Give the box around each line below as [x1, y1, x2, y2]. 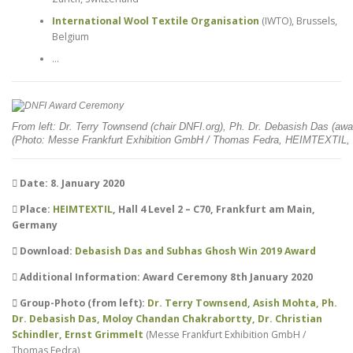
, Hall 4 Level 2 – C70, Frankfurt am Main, [113, 202, 315, 216]
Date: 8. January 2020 [17, 176, 124, 190]
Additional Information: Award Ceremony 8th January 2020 [17, 270, 313, 284]
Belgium [51, 29, 89, 43]
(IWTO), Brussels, [258, 13, 337, 28]
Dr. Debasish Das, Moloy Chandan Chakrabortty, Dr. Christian [12, 312, 322, 326]
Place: [17, 202, 53, 216]
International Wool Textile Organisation [51, 13, 259, 28]
